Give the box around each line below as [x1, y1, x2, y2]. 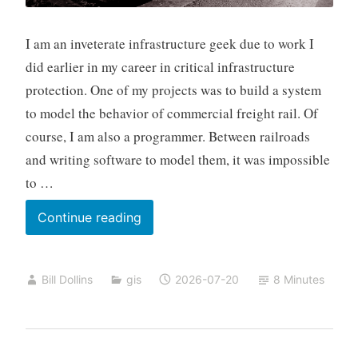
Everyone [140, 253, 197, 269]
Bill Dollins [41, 272, 93, 286]
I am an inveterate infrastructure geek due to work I [25, 34, 314, 53]
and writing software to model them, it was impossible [25, 149, 330, 169]
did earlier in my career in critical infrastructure [25, 57, 295, 76]
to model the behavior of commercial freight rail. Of [25, 103, 318, 122]
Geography [140, 230, 208, 247]
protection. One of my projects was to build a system [25, 80, 321, 99]
